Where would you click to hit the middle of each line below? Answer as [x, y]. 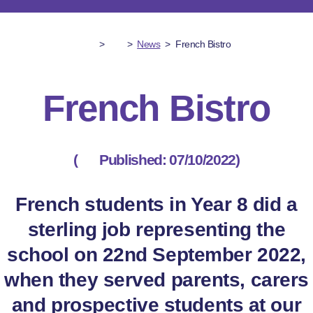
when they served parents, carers [156, 280]
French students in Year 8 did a [156, 205]
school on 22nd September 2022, [156, 255]
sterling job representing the [156, 230]
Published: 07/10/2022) [168, 160]
